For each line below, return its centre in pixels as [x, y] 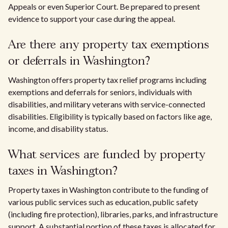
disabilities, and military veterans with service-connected [107, 104]
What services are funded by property [107, 155]
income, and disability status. [58, 129]
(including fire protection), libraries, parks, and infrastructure [113, 214]
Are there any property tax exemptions [109, 45]
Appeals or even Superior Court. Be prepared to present [104, 6]
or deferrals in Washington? [79, 61]
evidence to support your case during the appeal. [92, 19]
